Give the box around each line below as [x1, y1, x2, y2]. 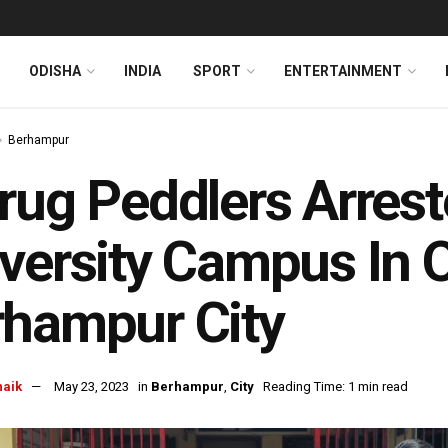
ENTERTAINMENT [284, 63, 402, 79]
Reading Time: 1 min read [263, 379, 408, 395]
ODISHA [29, 63, 81, 79]
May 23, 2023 [54, 379, 129, 395]
